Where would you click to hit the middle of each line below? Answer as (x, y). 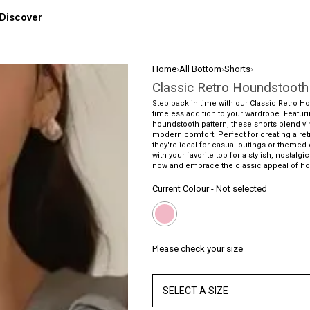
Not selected (241, 189)
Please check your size (198, 249)
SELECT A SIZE (195, 290)
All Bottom (200, 69)
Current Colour (181, 189)
